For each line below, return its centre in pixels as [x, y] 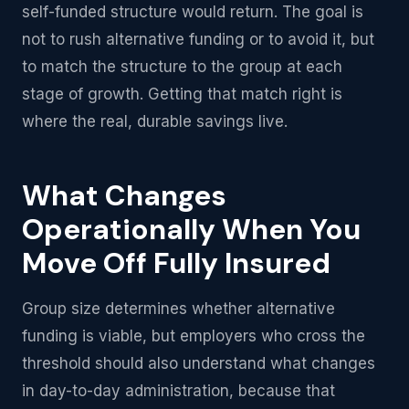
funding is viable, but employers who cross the [194, 336]
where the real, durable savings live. [155, 121]
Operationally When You [191, 230]
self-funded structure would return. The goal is [193, 12]
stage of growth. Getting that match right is [182, 94]
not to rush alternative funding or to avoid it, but [198, 39]
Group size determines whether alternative [178, 309]
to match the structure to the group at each [182, 67]
